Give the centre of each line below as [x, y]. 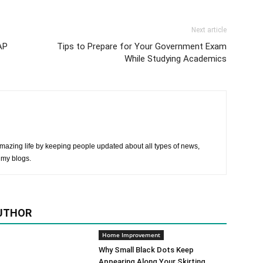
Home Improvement [131, 235]
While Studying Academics [176, 59]
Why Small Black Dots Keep [146, 250]
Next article [209, 30]
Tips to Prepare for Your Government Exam [142, 46]
